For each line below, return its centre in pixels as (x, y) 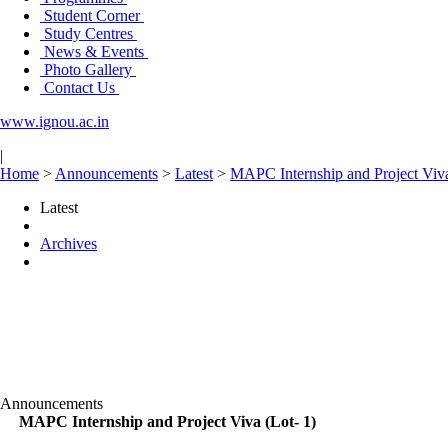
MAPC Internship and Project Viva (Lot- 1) (167, 421)
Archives (68, 243)
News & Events (94, 51)
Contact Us (79, 87)
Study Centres (88, 33)
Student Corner (92, 15)
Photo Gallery (88, 69)
